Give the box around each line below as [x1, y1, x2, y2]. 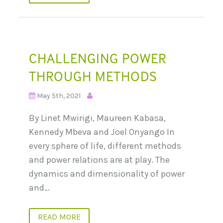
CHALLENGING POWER [29, 49, 166, 67]
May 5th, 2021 [37, 91, 81, 100]
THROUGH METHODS [29, 67, 157, 85]
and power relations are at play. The [29, 154, 170, 165]
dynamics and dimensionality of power [29, 168, 185, 179]
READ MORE [38, 212, 81, 222]
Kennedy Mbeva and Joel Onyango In [29, 126, 175, 137]
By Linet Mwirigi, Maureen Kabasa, [29, 112, 166, 123]
